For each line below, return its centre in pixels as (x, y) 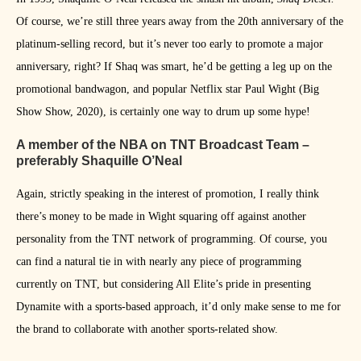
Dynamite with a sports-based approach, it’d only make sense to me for (178, 307)
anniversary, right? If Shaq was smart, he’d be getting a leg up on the (174, 67)
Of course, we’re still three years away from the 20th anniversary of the (180, 22)
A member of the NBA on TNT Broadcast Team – (163, 145)
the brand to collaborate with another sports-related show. (147, 330)
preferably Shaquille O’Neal (99, 161)
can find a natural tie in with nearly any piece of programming (159, 262)
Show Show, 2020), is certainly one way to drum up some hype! (163, 112)
